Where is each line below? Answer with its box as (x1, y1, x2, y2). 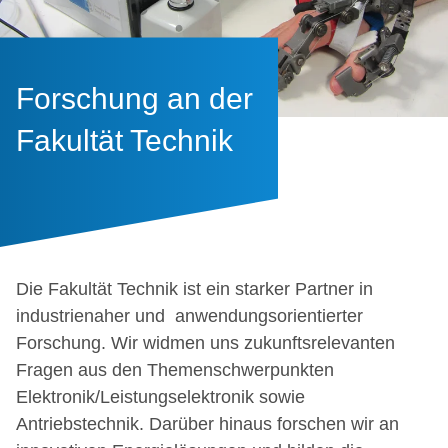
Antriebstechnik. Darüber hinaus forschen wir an (16, 414, 399, 434)
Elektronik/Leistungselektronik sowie (16, 387, 305, 407)
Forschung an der (16, 81, 253, 115)
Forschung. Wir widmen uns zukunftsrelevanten (16, 333, 395, 353)
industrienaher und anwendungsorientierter (16, 306, 363, 326)
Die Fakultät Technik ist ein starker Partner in (16, 279, 373, 299)
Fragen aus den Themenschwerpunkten (16, 360, 334, 380)
